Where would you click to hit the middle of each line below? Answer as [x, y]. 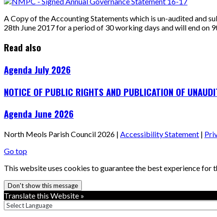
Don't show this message [43, 186]
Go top [15, 151]
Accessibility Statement [160, 134]
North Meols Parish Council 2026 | [62, 134]
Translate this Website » [44, 196]
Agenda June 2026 [39, 114]
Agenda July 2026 [37, 70]
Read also [23, 47]
